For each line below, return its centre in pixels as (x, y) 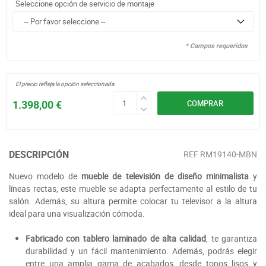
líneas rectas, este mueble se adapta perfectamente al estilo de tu (133, 189)
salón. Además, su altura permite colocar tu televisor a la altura (133, 201)
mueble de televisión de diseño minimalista (167, 176)
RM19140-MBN (229, 154)
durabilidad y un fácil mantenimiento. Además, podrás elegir (141, 251)
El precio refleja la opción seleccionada (65, 84)
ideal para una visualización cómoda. (77, 214)
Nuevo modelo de (45, 176)
